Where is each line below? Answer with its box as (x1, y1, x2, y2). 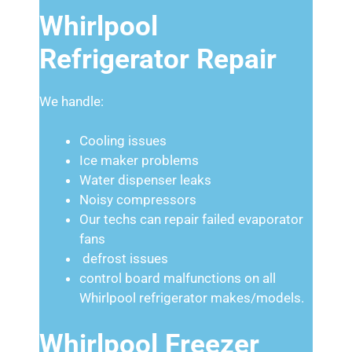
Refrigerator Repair (39, 42, 277, 75)
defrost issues (79, 251, 168, 266)
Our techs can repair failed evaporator (79, 211, 303, 227)
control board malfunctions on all (79, 270, 276, 286)
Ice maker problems (79, 152, 199, 168)
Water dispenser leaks (79, 172, 211, 188)
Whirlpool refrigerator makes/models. (79, 290, 304, 306)
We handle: (39, 93, 104, 109)
